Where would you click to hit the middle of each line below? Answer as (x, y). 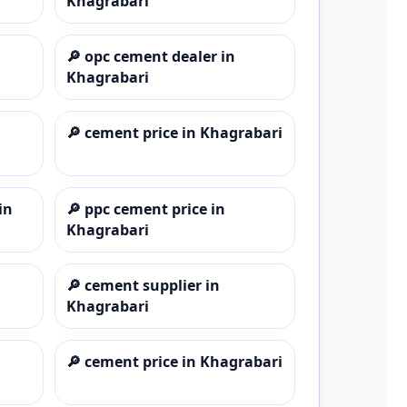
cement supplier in (152, 285)
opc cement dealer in (159, 56)
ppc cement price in (154, 208)
